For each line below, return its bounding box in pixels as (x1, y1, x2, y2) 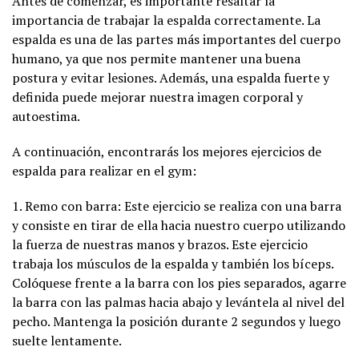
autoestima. (12, 107, 80, 125)
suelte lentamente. (12, 331, 122, 349)
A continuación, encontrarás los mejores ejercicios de (12, 142, 321, 160)
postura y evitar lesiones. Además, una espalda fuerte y (12, 68, 329, 87)
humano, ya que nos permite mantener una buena (12, 49, 301, 67)
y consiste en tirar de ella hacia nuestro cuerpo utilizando (12, 216, 345, 234)
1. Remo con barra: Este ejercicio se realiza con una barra (12, 196, 341, 215)
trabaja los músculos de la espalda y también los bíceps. (12, 254, 333, 272)
